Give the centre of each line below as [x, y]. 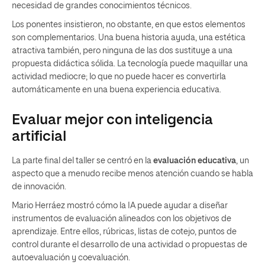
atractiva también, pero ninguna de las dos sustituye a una [122, 51]
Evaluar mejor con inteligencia [112, 120]
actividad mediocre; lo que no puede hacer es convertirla [119, 77]
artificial [39, 136]
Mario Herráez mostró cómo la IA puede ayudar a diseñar [120, 206]
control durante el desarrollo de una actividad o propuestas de [130, 245]
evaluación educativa [195, 161]
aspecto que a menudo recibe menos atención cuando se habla [132, 174]
